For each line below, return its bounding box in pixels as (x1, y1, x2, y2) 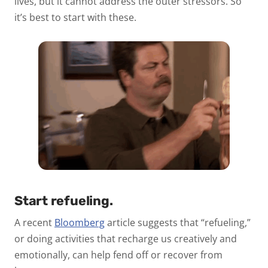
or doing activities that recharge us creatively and (14, 232, 237, 245)
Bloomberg (54, 215, 105, 229)
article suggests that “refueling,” (105, 215, 251, 229)
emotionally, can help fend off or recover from (14, 248, 223, 261)
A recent (14, 215, 54, 229)
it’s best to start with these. (14, 11, 136, 25)
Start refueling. (14, 193, 116, 208)
